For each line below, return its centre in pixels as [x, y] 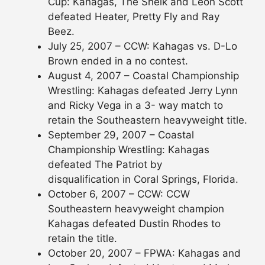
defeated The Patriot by [105, 165]
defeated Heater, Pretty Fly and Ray [134, 17]
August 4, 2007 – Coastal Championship [143, 76]
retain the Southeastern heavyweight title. [148, 120]
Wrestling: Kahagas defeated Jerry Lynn [143, 91]
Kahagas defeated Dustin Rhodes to [134, 224]
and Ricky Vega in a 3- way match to [135, 106]
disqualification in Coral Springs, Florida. [143, 180]
